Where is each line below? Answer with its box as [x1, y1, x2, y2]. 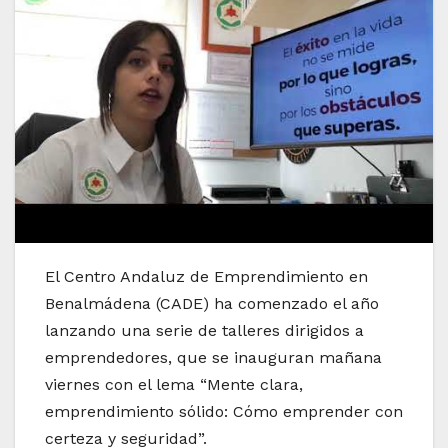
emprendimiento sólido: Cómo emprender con [45, 401, 403, 421]
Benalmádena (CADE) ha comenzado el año [45, 293, 379, 313]
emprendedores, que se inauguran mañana [45, 347, 382, 367]
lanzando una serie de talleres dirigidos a [45, 320, 364, 340]
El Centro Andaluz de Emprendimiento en [45, 266, 368, 286]
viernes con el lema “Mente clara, [45, 374, 303, 394]
